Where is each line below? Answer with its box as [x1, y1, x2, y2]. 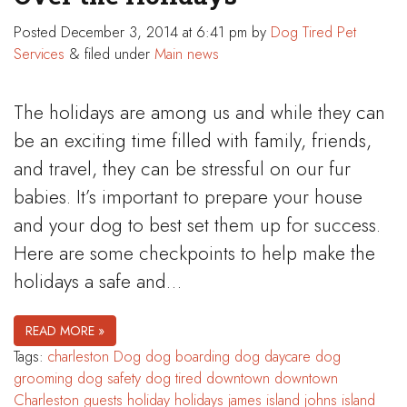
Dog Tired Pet [271, 21, 356, 43]
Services [14, 43, 65, 65]
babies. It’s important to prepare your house [14, 184, 362, 212]
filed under [80, 43, 154, 65]
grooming [14, 368, 73, 390]
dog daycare [234, 346, 311, 368]
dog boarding [145, 346, 230, 368]
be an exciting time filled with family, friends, [14, 127, 372, 155]
